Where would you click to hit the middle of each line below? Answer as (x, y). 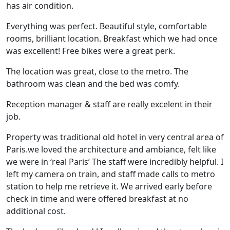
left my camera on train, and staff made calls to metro (111, 174)
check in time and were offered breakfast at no (97, 199)
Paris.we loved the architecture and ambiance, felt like (111, 149)
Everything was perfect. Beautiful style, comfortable (107, 26)
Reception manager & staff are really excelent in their (109, 104)
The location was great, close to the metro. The (97, 71)
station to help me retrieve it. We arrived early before (109, 186)
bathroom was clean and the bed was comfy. (93, 84)
